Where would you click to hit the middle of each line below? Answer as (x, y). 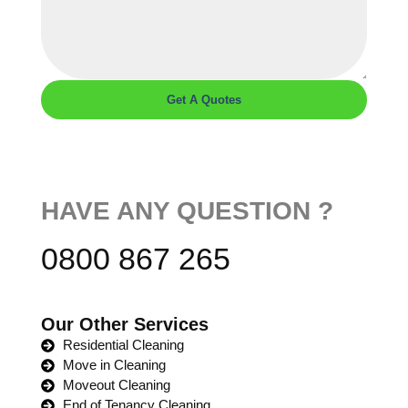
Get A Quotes (204, 100)
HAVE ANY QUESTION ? (187, 211)
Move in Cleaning (114, 365)
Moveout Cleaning (116, 385)
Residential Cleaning (123, 345)
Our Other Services (125, 324)
